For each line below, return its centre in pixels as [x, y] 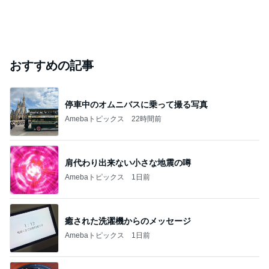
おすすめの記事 [52, 65]
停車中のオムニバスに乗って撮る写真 [136, 104]
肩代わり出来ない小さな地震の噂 [128, 162]
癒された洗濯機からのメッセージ [128, 221]
